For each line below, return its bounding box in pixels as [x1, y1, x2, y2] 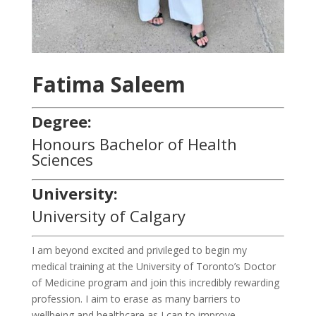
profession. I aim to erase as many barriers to [31, 292, 241, 306]
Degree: [31, 111, 92, 133]
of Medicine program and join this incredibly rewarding [31, 276, 279, 290]
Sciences [31, 149, 93, 171]
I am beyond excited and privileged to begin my [31, 243, 247, 257]
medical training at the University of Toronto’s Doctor [31, 260, 276, 274]
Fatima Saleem [31, 70, 186, 99]
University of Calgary [31, 205, 186, 227]
